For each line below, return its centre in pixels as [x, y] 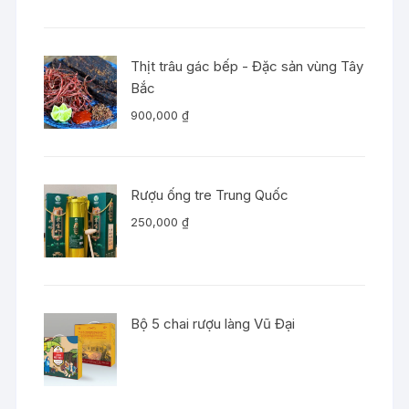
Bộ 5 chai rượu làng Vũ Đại [213, 323]
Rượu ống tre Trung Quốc [210, 194]
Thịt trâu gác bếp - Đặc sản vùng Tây [247, 66]
